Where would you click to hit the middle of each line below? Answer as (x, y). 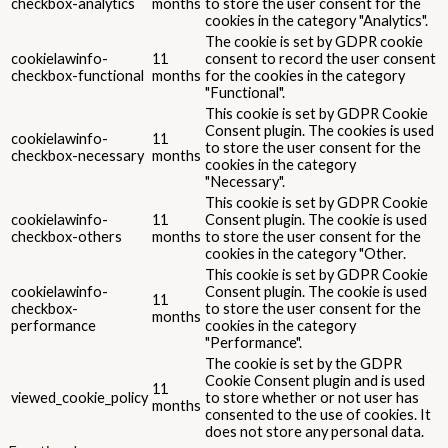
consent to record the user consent (320, 58)
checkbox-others (66, 236)
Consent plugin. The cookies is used (319, 130)
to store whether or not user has (312, 397)
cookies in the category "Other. (305, 253)
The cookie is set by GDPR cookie (314, 41)
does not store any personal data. (314, 431)
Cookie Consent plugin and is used (315, 380)
